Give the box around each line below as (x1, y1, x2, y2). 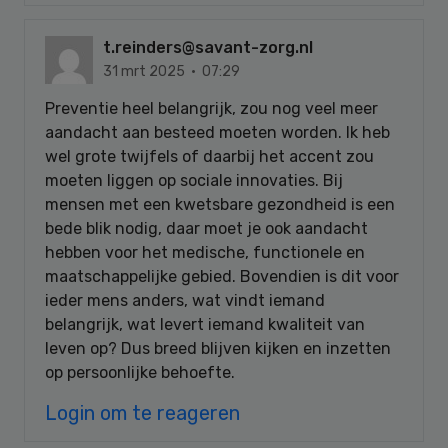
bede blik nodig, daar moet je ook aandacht (45, 218, 368, 238)
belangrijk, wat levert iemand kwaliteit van (45, 314, 365, 334)
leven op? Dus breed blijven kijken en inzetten (45, 338, 391, 358)
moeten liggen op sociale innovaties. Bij (45, 170, 343, 190)
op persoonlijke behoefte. (45, 362, 235, 382)
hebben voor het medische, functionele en (45, 242, 365, 262)
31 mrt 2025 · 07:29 (103, 62, 240, 80)
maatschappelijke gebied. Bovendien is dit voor (45, 266, 399, 286)
